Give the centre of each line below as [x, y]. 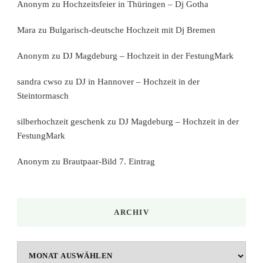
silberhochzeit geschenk [61, 122]
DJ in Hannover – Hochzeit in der [138, 82]
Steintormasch [43, 96]
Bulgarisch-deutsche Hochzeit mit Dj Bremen [132, 30]
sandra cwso [40, 82]
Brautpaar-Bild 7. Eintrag [109, 162]
